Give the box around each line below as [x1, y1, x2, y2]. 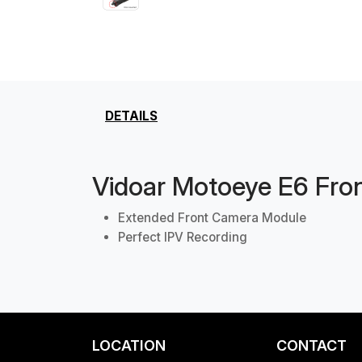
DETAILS [105, 108, 158, 124]
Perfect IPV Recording [118, 229, 247, 245]
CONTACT [276, 337, 347, 354]
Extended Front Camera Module [118, 210, 306, 225]
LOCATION [92, 337, 166, 354]
